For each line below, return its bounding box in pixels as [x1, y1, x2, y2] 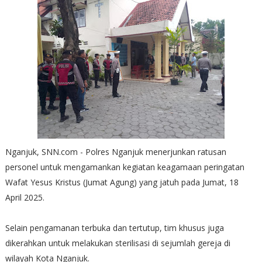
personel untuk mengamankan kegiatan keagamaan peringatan [5, 161, 244, 173]
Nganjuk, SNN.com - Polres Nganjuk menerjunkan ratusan [5, 146, 226, 157]
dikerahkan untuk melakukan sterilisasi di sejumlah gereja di [5, 237, 230, 249]
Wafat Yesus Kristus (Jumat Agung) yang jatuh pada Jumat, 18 [5, 176, 239, 188]
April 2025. [5, 191, 47, 203]
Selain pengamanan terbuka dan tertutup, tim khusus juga [5, 222, 224, 233]
